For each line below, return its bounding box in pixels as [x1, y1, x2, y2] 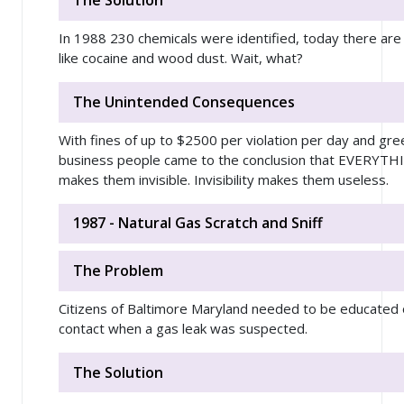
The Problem [73, 261, 163, 281]
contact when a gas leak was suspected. [59, 318, 308, 337]
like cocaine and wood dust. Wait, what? [59, 49, 310, 68]
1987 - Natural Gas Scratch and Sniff [73, 213, 323, 234]
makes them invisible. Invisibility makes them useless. [59, 170, 389, 188]
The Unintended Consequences [73, 91, 295, 112]
